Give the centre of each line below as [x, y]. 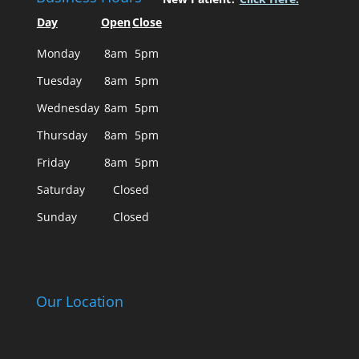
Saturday [61, 190]
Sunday [56, 217]
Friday [53, 163]
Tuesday [59, 81]
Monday [58, 54]
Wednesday [68, 108]
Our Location [79, 302]
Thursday [62, 135]
